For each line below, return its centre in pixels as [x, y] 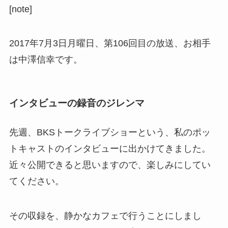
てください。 [36, 181]
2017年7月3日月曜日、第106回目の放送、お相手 [110, 44]
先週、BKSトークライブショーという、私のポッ [110, 133]
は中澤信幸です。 [46, 60]
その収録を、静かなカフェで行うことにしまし [105, 216]
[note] [20, 9]
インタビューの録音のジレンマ [77, 103]
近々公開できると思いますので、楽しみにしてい [110, 165]
